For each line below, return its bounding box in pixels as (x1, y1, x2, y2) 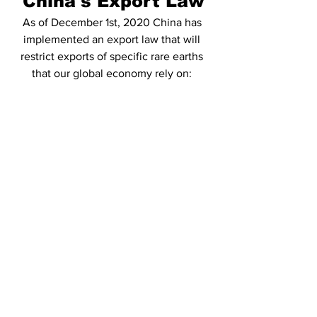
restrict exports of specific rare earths (21, 50, 206, 62)
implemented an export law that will (23, 33, 203, 45)
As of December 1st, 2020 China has (22, 16, 204, 28)
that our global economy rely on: (32, 67, 195, 79)
